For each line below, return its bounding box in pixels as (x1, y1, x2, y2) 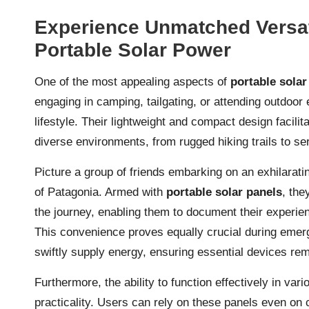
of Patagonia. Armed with (34, 185, 166, 199)
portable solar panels (166, 185, 282, 199)
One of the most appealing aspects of (34, 74, 230, 88)
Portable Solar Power (34, 39, 231, 61)
